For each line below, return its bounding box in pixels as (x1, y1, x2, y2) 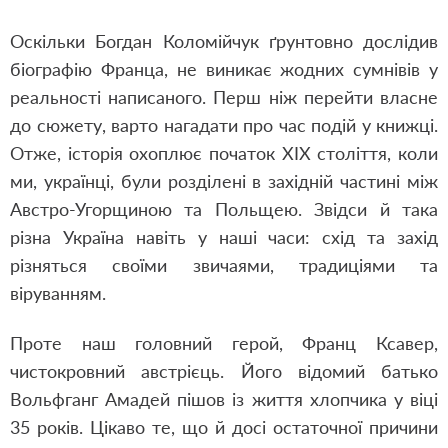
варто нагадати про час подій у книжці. (105, 114, 438, 136)
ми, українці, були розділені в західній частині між (10, 170, 438, 192)
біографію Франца (10, 58, 164, 80)
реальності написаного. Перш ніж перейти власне (10, 86, 438, 108)
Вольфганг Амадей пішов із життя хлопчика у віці (10, 388, 438, 410)
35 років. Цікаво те (10, 416, 171, 438)
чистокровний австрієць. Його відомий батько (10, 360, 438, 382)
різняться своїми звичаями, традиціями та (10, 254, 438, 276)
